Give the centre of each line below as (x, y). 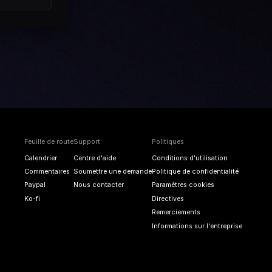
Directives (168, 199)
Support (87, 142)
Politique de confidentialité (195, 171)
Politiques (168, 142)
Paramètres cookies (183, 185)
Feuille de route (49, 142)
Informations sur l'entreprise (197, 226)
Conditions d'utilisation (189, 158)
